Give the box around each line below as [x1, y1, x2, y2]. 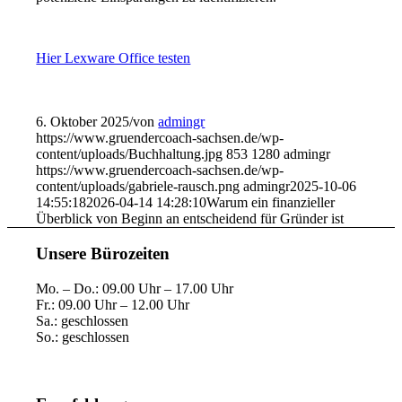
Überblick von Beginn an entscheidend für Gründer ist [36, 210, 345, 226]
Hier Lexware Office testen [36, 49, 191, 66]
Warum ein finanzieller [206, 194, 336, 210]
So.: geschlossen [36, 329, 130, 345]
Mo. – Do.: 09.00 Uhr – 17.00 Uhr [36, 281, 234, 297]
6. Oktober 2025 [36, 113, 130, 129]
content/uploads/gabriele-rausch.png [36, 178, 240, 194]
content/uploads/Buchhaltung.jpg [36, 145, 223, 162]
